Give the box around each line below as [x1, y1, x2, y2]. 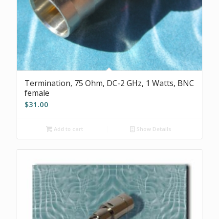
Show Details [135, 125, 172, 132]
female [24, 87, 49, 98]
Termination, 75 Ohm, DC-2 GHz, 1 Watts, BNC [24, 77, 194, 88]
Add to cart [52, 125, 84, 132]
